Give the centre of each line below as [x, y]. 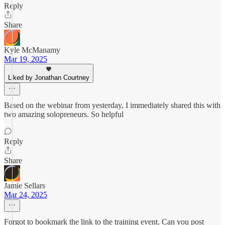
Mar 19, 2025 [26, 59]
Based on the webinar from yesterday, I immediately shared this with [112, 105]
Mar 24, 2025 [26, 195]
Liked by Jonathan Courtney [49, 78]
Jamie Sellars [25, 186]
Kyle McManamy [32, 50]
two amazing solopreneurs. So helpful [64, 114]
